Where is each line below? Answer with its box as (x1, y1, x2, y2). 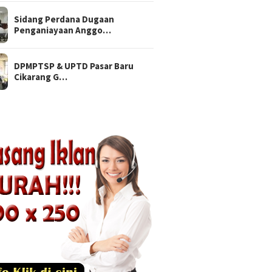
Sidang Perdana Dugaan (14, 13, 115, 25)
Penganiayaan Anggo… (14, 24, 112, 36)
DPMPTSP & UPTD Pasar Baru (14, 60, 134, 72)
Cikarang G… (14, 71, 68, 83)
